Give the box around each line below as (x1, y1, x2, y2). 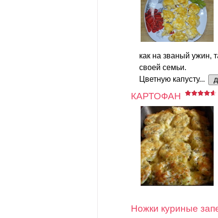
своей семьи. (139, 63, 186, 72)
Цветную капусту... (139, 74, 207, 83)
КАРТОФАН (131, 91, 181, 101)
